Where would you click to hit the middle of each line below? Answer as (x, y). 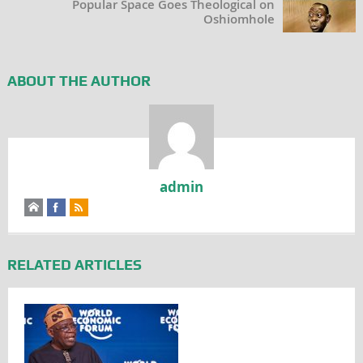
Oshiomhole (239, 19)
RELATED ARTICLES (74, 264)
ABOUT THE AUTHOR (79, 80)
